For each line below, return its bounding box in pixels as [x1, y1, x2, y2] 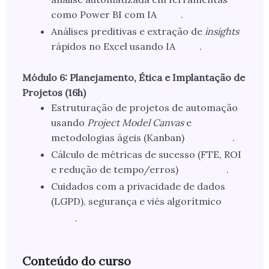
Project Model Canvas [86, 116, 184, 129]
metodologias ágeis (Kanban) [50, 131, 184, 144]
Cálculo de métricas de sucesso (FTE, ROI [50, 148, 241, 161]
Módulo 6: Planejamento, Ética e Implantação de [22, 71, 245, 84]
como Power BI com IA [50, 8, 157, 21]
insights [204, 25, 239, 38]
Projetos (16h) [22, 86, 86, 99]
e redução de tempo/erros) [50, 163, 178, 176]
